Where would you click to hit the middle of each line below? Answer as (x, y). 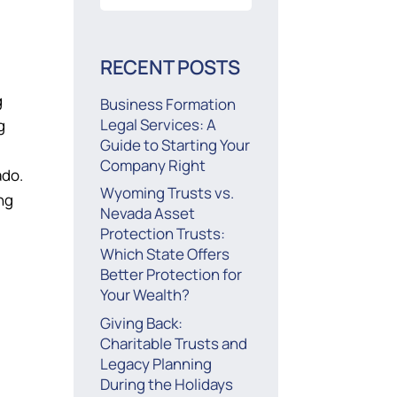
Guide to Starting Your (175, 144)
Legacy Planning (156, 363)
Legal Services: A (159, 124)
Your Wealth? (145, 295)
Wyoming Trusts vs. (167, 193)
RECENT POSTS (171, 66)
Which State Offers (165, 254)
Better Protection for (171, 275)
